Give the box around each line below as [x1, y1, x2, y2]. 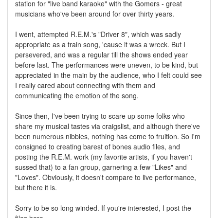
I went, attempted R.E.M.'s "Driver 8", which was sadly [15, 29, 181, 39]
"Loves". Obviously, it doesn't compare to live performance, [15, 172, 196, 182]
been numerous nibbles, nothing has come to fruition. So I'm [15, 131, 200, 141]
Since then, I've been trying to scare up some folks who [15, 110, 185, 121]
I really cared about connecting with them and [15, 80, 155, 90]
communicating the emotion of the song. [15, 90, 139, 100]
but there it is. [15, 182, 57, 192]
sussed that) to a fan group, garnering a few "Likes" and [15, 162, 187, 172]
